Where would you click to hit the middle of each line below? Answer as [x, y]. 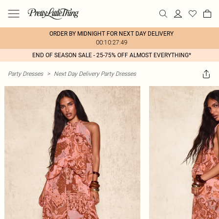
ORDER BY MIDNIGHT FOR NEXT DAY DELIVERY [111, 34]
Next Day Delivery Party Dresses [95, 74]
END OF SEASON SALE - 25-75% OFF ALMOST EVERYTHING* [111, 55]
